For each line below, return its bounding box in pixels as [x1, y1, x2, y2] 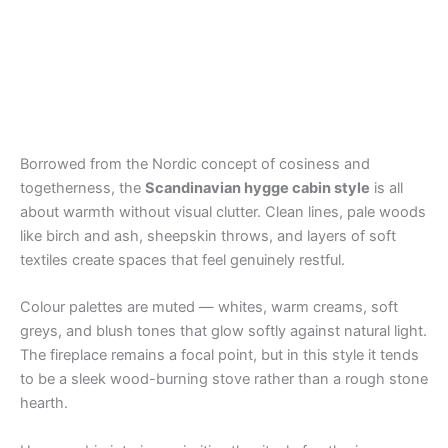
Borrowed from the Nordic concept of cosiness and [20, 155, 370, 174]
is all [370, 179, 403, 198]
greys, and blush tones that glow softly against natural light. [20, 322, 427, 341]
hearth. [20, 394, 68, 413]
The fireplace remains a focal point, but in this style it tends [20, 346, 419, 365]
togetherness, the [20, 179, 145, 198]
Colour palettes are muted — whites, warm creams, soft [20, 298, 398, 317]
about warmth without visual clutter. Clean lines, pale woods [20, 203, 426, 222]
